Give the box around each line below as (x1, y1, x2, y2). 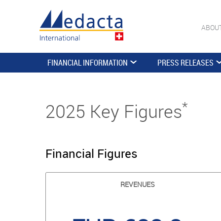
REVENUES (120, 180, 154, 189)
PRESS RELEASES (157, 57, 214, 68)
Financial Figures (45, 146, 138, 161)
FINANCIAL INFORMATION (47, 57, 128, 68)
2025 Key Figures (45, 99, 182, 123)
